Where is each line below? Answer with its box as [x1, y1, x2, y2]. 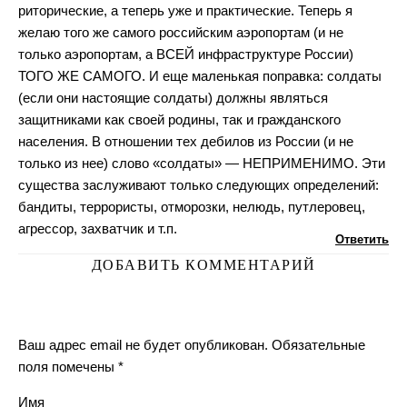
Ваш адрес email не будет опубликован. [18, 337, 268, 352]
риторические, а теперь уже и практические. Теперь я [18, 3, 352, 18]
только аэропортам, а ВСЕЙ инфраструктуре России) [18, 46, 353, 62]
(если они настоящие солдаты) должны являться [18, 90, 328, 105]
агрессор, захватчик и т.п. [18, 221, 177, 236]
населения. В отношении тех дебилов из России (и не [18, 134, 353, 149]
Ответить [335, 233, 389, 246]
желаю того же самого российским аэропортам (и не [18, 25, 343, 40]
